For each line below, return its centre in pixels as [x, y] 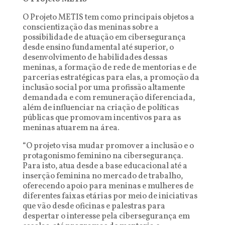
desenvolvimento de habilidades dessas [95, 58]
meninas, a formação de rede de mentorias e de [109, 68]
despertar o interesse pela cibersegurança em [106, 216]
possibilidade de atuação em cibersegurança [104, 38]
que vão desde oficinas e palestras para [94, 206]
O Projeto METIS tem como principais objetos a [108, 18]
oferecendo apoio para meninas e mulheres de [108, 186]
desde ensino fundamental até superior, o [98, 48]
